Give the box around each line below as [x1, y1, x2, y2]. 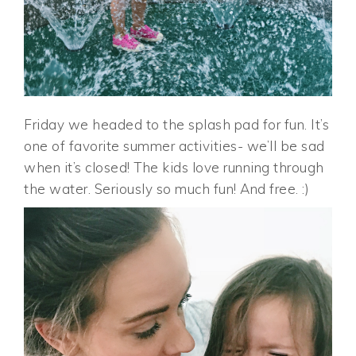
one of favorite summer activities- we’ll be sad [24, 137, 325, 154]
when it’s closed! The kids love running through [24, 158, 324, 176]
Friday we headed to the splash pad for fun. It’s [24, 115, 330, 133]
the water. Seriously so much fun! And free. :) [24, 180, 310, 197]
